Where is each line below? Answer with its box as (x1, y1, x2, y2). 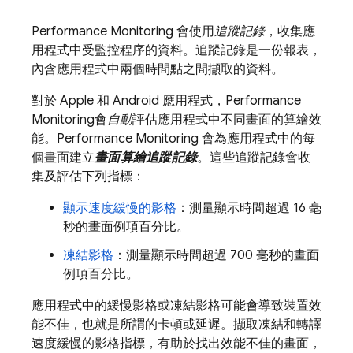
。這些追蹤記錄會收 (197, 150, 310, 165)
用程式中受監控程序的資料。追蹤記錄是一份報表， (32, 43, 321, 58)
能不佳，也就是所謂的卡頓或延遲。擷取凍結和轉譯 (32, 317, 321, 333)
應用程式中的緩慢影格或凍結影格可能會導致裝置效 (32, 298, 321, 314)
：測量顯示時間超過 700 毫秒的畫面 (113, 247, 319, 263)
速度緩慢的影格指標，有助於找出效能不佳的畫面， (32, 336, 321, 351)
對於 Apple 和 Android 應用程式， (32, 93, 225, 109)
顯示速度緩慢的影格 (63, 200, 176, 216)
